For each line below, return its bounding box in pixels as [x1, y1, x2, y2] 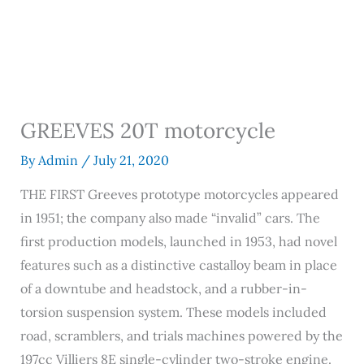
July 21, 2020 [93, 152, 169, 168]
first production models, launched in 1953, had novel [19, 233, 337, 249]
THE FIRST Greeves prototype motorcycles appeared [19, 186, 339, 202]
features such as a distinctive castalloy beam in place [19, 257, 337, 273]
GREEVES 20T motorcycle [19, 117, 275, 144]
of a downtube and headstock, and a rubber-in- [19, 280, 307, 297]
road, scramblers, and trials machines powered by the [19, 327, 343, 344]
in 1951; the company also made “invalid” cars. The [19, 210, 320, 226]
